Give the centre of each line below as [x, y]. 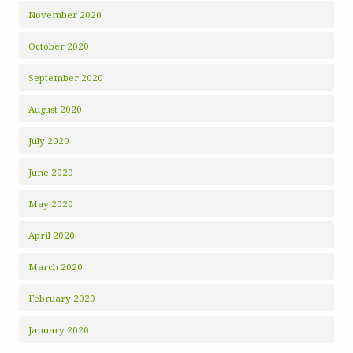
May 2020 [51, 204]
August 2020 [55, 109]
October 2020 [59, 46]
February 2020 [62, 298]
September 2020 [66, 78]
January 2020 [59, 330]
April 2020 [52, 235]
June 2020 [51, 172]
